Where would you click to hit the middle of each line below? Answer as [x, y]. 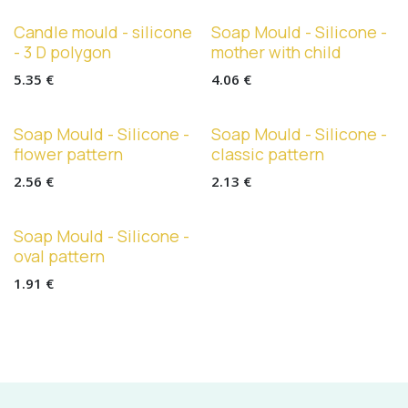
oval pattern [59, 255]
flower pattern [68, 153]
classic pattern [267, 153]
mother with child [276, 51]
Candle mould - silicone [103, 31]
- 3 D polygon [62, 51]
